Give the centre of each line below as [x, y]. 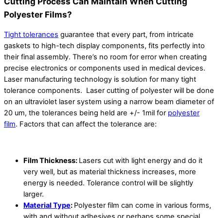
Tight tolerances [31, 34]
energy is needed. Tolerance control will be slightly [108, 183]
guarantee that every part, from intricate [126, 34]
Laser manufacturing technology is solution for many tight [100, 79]
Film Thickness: [51, 160]
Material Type [47, 205]
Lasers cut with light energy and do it [141, 160]
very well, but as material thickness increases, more [110, 172]
